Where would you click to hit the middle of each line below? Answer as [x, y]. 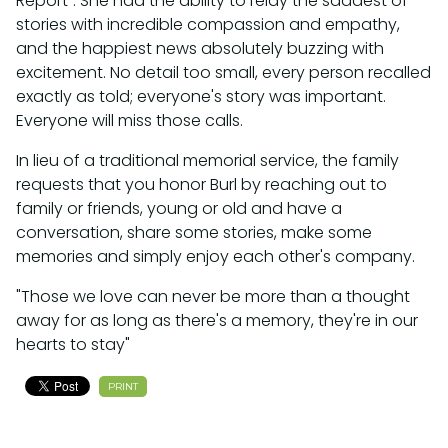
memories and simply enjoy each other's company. [215, 256]
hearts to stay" [73, 344]
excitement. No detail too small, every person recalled [223, 72]
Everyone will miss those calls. [129, 120]
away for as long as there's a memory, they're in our [217, 320]
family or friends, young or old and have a [179, 208]
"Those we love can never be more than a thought [213, 296]
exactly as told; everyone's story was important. [201, 96]
